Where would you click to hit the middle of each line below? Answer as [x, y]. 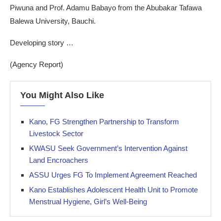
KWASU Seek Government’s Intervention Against [108, 148]
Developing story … [42, 43]
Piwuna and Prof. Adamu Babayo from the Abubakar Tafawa [106, 8]
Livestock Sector [56, 133]
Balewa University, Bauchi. [53, 21]
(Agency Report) [37, 64]
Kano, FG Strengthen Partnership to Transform [104, 122]
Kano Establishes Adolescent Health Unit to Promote [113, 190]
